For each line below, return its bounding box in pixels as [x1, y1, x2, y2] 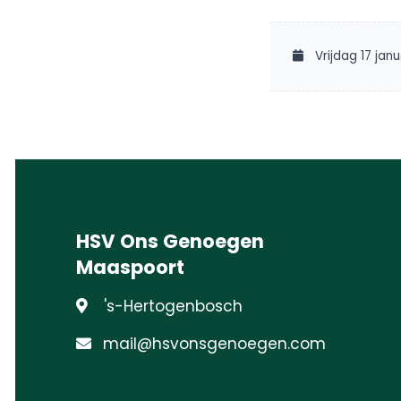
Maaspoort [75, 253, 184, 280]
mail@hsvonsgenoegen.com [103, 332, 327, 354]
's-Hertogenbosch [103, 294, 243, 317]
